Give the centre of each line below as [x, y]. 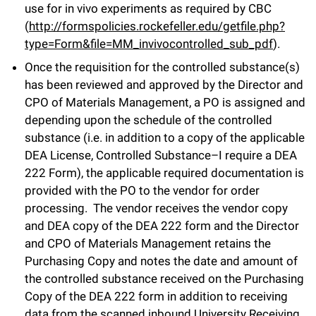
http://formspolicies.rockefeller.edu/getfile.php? [157, 26]
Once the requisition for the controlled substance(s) [162, 67]
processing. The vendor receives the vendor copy [156, 208]
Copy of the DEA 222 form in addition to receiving [156, 297]
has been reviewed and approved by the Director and [164, 85]
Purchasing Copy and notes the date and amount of [161, 261]
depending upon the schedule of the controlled [148, 120]
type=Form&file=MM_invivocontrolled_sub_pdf [149, 43]
